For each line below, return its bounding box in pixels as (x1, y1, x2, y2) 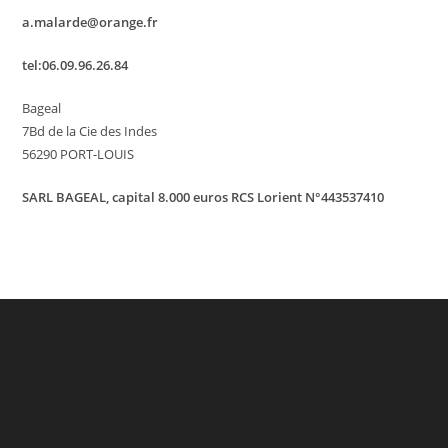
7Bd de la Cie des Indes (22, 122, 158, 140)
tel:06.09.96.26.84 (22, 56, 129, 74)
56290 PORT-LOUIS (22, 145, 135, 163)
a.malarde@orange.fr (22, 13, 159, 31)
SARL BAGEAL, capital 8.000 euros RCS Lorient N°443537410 (22, 188, 385, 206)
